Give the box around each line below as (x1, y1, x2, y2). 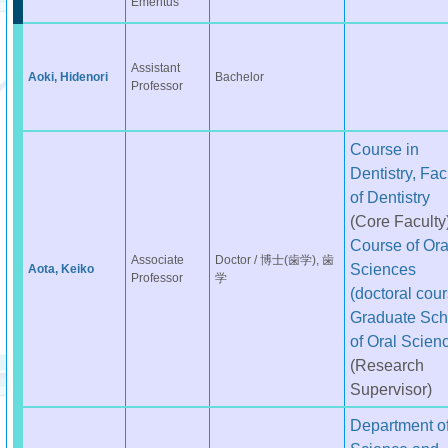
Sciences (349, 260, 416, 278)
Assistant (130, 61, 180, 75)
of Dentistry (349, 188, 430, 206)
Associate (130, 253, 184, 267)
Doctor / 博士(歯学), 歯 (214, 253, 334, 267)
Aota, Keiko (27, 262, 94, 276)
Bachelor (214, 70, 264, 84)
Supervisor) (349, 380, 432, 398)
